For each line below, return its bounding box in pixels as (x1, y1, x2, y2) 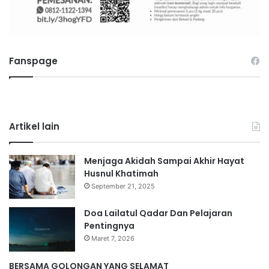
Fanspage (9, 55, 58, 67)
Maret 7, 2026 (91, 234, 134, 243)
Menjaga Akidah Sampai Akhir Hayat (84, 155, 244, 167)
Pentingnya (84, 220, 134, 232)
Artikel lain (9, 120, 59, 133)
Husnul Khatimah (84, 168, 159, 180)
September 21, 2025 (91, 182, 155, 190)
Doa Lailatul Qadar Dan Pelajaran (84, 207, 232, 220)
